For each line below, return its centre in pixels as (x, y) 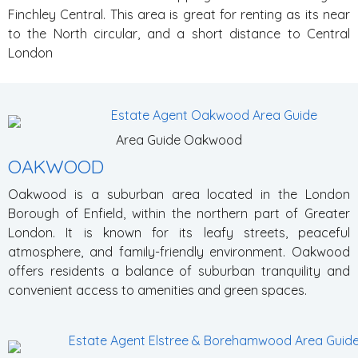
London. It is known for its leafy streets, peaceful (179, 233)
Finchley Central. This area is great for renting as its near (179, 14)
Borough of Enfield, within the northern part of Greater (179, 213)
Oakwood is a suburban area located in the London (179, 194)
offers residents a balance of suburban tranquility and (179, 271)
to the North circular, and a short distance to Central (179, 34)
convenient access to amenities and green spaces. (157, 290)
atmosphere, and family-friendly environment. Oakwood (179, 252)
